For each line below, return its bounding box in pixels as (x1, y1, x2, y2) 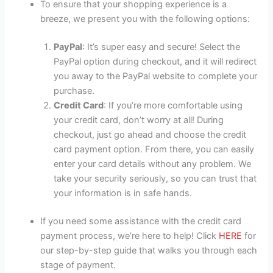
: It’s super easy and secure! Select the (82, 41, 241, 52)
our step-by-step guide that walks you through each (40, 244, 258, 256)
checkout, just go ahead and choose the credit (54, 129, 247, 140)
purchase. (54, 85, 95, 96)
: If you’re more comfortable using (104, 99, 243, 111)
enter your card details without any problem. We (54, 158, 252, 169)
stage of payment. (40, 259, 116, 271)
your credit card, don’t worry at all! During (54, 114, 224, 126)
